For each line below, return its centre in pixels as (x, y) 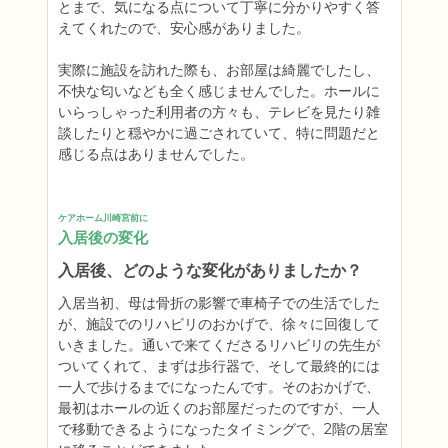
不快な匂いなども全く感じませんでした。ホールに (218, 91)
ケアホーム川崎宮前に (102, 217)
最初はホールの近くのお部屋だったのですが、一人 (218, 408)
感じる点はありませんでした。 (155, 154)
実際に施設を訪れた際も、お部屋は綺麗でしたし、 (218, 70)
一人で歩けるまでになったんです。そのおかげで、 (218, 387)
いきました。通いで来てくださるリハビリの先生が (218, 345)
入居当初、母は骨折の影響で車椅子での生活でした (218, 303)
